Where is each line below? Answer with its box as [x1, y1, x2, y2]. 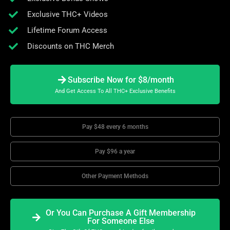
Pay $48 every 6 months [82, 123, 148, 131]
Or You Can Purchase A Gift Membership [46, 208, 196, 218]
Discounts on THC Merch [27, 42, 114, 51]
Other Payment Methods [82, 172, 148, 180]
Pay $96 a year [95, 148, 135, 156]
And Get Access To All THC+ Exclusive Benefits [54, 88, 176, 95]
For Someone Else [87, 216, 155, 226]
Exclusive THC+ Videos [27, 10, 108, 20]
